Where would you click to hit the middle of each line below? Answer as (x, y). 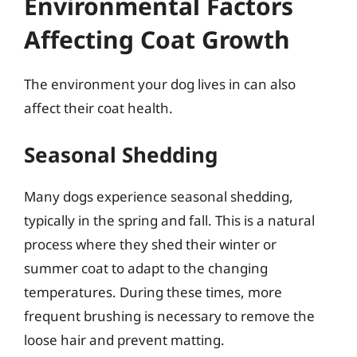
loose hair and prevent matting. (124, 340)
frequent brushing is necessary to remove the (169, 316)
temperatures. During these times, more (153, 292)
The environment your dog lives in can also (160, 84)
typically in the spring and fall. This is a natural (169, 220)
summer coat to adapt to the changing (146, 268)
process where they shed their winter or (150, 244)
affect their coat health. (98, 108)
